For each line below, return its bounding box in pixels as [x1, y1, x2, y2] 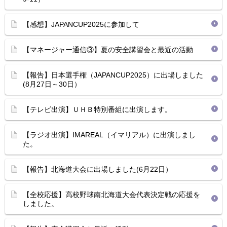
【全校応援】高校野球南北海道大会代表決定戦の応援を [23, 191, 200, 199]
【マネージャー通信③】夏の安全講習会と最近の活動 [23, 46, 193, 54]
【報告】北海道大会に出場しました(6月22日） [23, 165, 172, 173]
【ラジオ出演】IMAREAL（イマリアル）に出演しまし [23, 131, 196, 139]
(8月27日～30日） [23, 80, 81, 88]
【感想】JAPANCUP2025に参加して [23, 20, 139, 28]
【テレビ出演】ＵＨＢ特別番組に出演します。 [23, 105, 172, 113]
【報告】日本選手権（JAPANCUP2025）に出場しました [23, 71, 203, 79]
